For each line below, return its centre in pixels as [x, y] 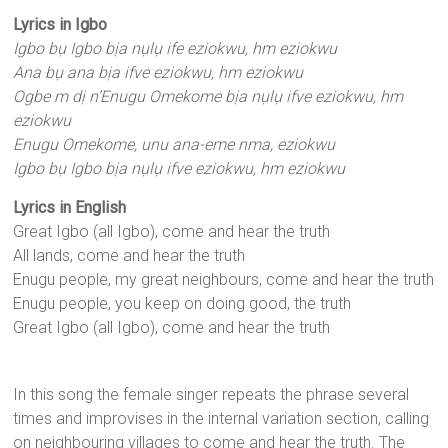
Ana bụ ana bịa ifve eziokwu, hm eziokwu [158, 73]
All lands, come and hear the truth [129, 256]
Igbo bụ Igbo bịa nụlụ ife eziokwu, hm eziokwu [175, 49]
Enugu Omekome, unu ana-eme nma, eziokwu [174, 145]
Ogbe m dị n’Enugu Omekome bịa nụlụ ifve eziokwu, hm [208, 97]
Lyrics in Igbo [60, 25]
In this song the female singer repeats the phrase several [211, 395]
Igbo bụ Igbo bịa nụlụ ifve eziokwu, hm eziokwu [179, 169]
